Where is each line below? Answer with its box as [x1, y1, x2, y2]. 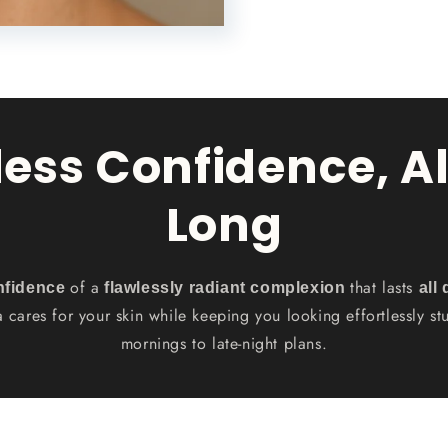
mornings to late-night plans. [120, 332, 328, 356]
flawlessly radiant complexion [99, 279, 351, 297]
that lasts [350, 276, 419, 300]
